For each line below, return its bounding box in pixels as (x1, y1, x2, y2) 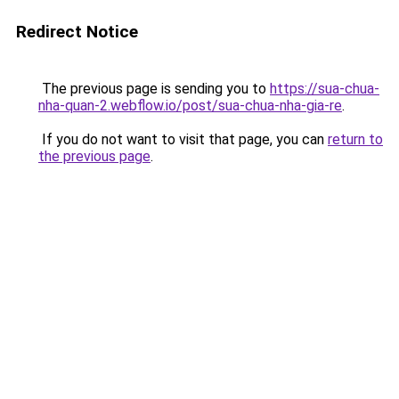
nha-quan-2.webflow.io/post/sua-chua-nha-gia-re (38, 97, 342, 114)
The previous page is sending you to (38, 80, 270, 97)
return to (328, 131, 383, 148)
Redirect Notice (16, 21, 138, 42)
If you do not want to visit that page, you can (38, 131, 328, 148)
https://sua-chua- (270, 80, 379, 97)
